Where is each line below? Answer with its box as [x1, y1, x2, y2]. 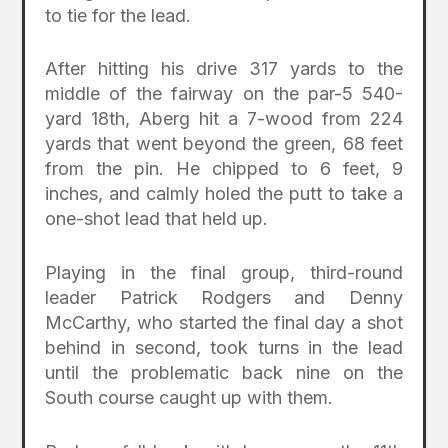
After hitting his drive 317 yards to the [45, 58, 403, 80]
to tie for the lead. [45, 4, 192, 26]
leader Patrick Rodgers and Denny [45, 287, 403, 309]
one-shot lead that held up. [45, 208, 269, 230]
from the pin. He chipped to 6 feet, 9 [45, 158, 403, 180]
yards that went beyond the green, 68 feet [45, 133, 403, 155]
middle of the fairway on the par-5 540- [45, 83, 403, 105]
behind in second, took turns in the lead [45, 337, 403, 359]
